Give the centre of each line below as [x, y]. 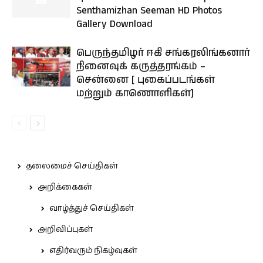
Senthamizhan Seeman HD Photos [149, 11]
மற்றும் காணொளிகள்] [135, 93]
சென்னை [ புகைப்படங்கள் [146, 80]
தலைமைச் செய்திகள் [72, 166]
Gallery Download [114, 24]
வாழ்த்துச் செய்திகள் [92, 208]
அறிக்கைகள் [65, 187]
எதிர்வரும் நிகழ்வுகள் [93, 251]
